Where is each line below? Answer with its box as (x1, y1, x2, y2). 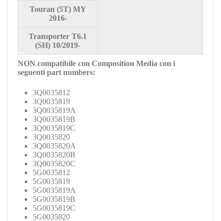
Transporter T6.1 (29, 32, 87, 40)
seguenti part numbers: (18, 68, 95, 76)
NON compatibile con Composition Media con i (18, 59, 175, 68)
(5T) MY (54, 4, 86, 13)
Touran (29, 4, 55, 13)
